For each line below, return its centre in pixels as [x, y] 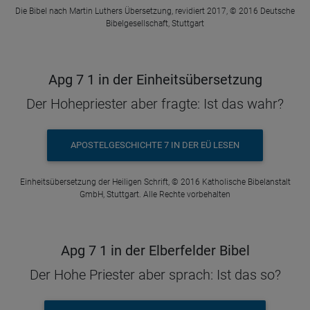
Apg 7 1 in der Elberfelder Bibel [155, 250]
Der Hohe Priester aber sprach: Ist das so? [155, 274]
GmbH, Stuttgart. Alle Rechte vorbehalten [155, 194]
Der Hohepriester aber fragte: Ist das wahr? [155, 103]
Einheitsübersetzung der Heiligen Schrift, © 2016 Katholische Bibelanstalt [155, 182]
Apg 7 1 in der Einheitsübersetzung [155, 79]
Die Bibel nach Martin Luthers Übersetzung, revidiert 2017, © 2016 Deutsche [155, 11]
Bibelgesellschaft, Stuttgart [155, 23]
